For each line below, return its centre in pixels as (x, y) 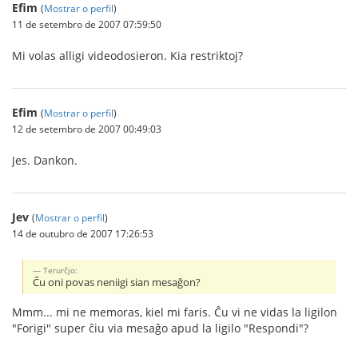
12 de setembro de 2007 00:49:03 (87, 129)
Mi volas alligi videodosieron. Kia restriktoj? (127, 56)
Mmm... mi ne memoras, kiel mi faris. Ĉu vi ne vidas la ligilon (175, 312)
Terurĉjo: (61, 270)
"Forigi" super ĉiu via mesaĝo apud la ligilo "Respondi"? (160, 328)
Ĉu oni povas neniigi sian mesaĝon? (117, 283)
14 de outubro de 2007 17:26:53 (83, 234)
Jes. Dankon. (45, 161)
